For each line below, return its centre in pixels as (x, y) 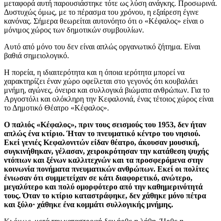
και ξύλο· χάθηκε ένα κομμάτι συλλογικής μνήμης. (89, 204)
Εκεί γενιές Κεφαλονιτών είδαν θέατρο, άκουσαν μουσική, (102, 142)
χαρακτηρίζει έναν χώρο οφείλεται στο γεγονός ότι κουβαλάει (101, 81)
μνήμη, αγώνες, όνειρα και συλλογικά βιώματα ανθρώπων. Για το (107, 90)
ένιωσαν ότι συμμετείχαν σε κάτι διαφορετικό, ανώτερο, (98, 178)
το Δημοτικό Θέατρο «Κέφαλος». (56, 108)
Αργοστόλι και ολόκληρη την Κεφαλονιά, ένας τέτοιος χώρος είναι (109, 99)
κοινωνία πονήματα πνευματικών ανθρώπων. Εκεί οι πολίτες (106, 169)
